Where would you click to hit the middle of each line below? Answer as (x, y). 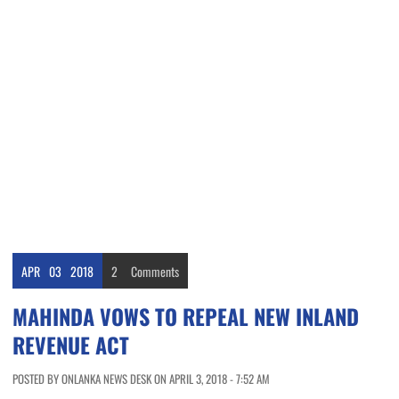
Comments (155, 272)
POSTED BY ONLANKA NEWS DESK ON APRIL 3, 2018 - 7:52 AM (141, 379)
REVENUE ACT (71, 345)
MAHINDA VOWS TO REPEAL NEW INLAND (186, 317)
